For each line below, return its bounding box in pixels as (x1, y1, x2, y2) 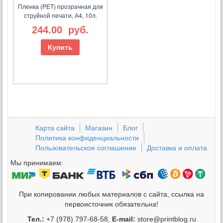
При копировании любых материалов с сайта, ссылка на (19, 190, 204, 199)
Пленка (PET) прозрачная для (17, 2, 103, 11)
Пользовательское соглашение (35, 144, 136, 152)
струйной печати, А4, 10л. (23, 11, 97, 20)
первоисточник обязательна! (65, 200, 158, 209)
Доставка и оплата (147, 144, 207, 152)
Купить (48, 43, 73, 51)
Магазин (85, 124, 112, 132)
